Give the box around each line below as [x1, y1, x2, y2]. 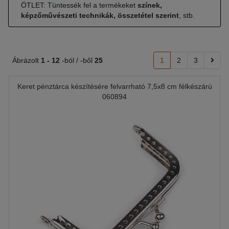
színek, [138, 1, 162, 9]
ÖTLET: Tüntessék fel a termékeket [21, 1, 138, 9]
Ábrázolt [12, 56, 41, 64]
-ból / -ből [60, 56, 95, 64]
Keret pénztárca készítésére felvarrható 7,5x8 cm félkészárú [17, 82, 212, 90]
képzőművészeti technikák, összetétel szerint [21, 11, 179, 19]
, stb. [179, 11, 195, 19]
